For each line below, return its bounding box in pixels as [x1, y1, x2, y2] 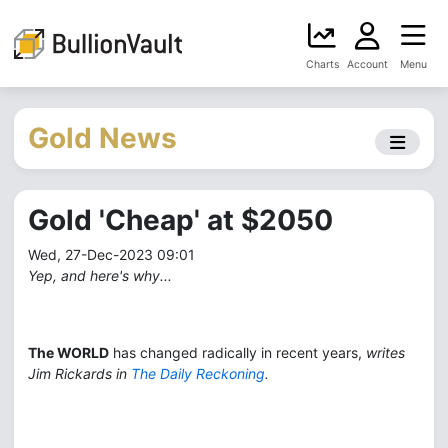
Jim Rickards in [28, 365, 131, 382]
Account [347, 58, 388, 71]
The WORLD [28, 344, 109, 361]
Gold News [28, 121, 177, 155]
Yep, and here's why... [28, 267, 172, 284]
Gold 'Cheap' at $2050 [28, 203, 333, 237]
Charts [305, 58, 339, 71]
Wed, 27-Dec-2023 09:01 [28, 246, 195, 263]
